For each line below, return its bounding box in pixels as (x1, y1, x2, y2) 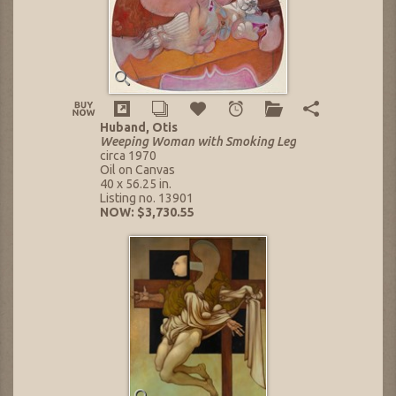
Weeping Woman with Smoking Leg (100, 134, 296, 149)
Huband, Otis (100, 120, 178, 135)
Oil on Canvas (100, 163, 175, 178)
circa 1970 (100, 148, 156, 164)
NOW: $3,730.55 (100, 205, 194, 220)
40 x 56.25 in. (100, 177, 171, 192)
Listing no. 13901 (100, 191, 194, 206)
